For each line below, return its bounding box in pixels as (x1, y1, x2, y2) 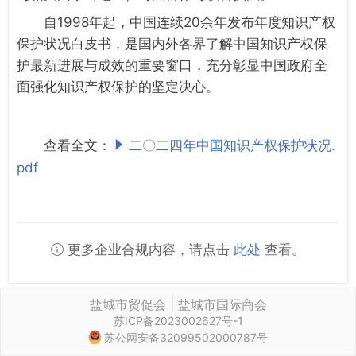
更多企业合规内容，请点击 (64, 241, 234, 257)
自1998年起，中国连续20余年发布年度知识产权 (44, 14, 335, 30)
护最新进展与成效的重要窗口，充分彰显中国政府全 (17, 56, 327, 73)
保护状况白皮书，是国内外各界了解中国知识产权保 (17, 35, 327, 52)
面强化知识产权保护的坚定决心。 (17, 78, 219, 95)
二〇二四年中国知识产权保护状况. (129, 137, 335, 153)
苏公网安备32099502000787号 (104, 330, 268, 344)
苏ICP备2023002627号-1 (113, 313, 243, 327)
